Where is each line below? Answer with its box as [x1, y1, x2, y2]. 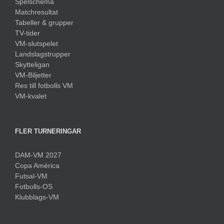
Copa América [15, 161, 59, 169]
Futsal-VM [15, 171, 47, 180]
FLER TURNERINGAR [15, 127, 81, 135]
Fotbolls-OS [15, 182, 52, 190]
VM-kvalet [15, 91, 46, 100]
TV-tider [15, 28, 40, 37]
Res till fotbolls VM [15, 81, 73, 89]
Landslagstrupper [15, 49, 70, 58]
